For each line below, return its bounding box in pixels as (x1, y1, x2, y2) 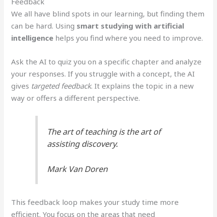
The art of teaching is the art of (47, 126, 161, 138)
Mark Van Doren (47, 163, 108, 174)
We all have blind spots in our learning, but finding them (11, 8, 205, 18)
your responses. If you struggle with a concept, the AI (11, 68, 195, 78)
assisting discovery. (47, 138, 118, 150)
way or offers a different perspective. (11, 93, 140, 103)
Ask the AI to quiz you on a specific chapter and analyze (11, 56, 202, 66)
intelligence (11, 32, 54, 43)
